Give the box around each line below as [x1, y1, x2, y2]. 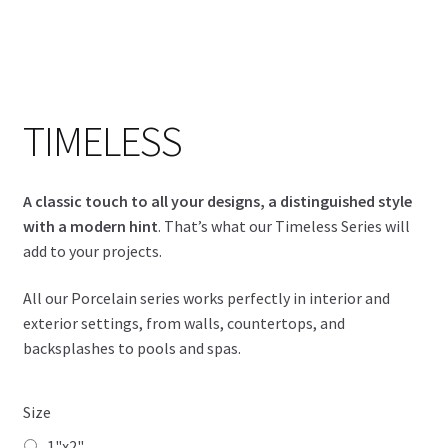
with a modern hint [22, 215, 158, 236]
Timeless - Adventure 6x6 [22, 51, 194, 72]
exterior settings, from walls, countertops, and [22, 313, 345, 334]
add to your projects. [22, 240, 162, 261]
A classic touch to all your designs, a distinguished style [22, 190, 412, 211]
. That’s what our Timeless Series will [157, 215, 410, 236]
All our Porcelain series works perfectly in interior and [22, 288, 390, 309]
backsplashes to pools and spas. [22, 338, 241, 359]
